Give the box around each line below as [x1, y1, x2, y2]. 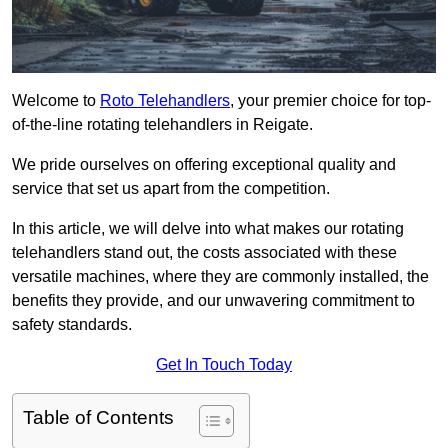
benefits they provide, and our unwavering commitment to [12, 292, 415, 310]
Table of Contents [23, 407, 174, 429]
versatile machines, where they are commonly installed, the [12, 268, 429, 286]
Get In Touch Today [156, 356, 292, 374]
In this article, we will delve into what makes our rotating [12, 220, 404, 238]
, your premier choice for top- [230, 92, 431, 110]
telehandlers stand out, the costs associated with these [12, 244, 397, 262]
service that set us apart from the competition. [12, 180, 330, 198]
